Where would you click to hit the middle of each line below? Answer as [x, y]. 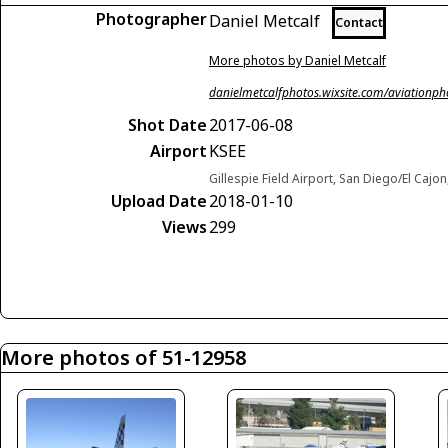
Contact [359, 22]
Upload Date [159, 201]
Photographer [151, 19]
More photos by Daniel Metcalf [297, 60]
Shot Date [167, 125]
